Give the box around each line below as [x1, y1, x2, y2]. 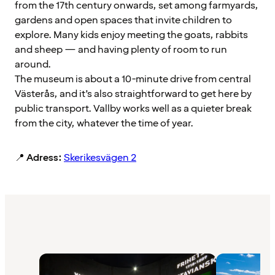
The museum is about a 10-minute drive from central [15, 72, 251, 87]
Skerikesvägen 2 [64, 151, 136, 165]
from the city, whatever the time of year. [15, 117, 193, 131]
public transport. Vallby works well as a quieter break [15, 102, 252, 116]
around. [15, 58, 51, 72]
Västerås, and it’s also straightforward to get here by [15, 87, 252, 101]
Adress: [26, 151, 62, 165]
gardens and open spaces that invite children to [15, 14, 232, 28]
